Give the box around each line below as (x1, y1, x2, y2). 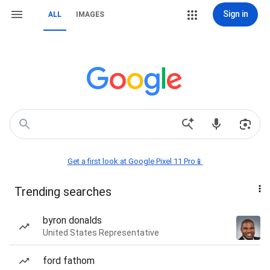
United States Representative (43, 228, 159, 237)
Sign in (222, 9, 248, 19)
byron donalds (43, 215, 102, 226)
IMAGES (76, 10, 104, 19)
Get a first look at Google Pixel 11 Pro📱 (67, 157, 203, 166)
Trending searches (14, 184, 111, 199)
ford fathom (43, 255, 95, 266)
